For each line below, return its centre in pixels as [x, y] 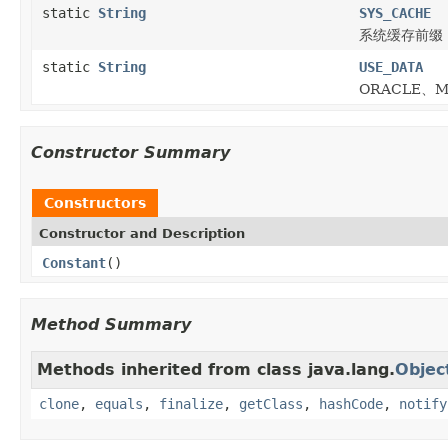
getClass [271, 403]
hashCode [351, 403]
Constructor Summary [130, 152]
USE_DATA [391, 66]
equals [119, 403]
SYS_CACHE [395, 12]
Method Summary [111, 324]
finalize [191, 403]
